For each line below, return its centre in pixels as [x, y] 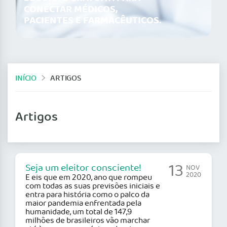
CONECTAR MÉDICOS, [71, 10]
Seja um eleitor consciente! [83, 168]
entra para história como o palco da [87, 195]
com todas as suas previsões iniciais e [93, 186]
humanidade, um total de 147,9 [79, 212]
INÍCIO [26, 78]
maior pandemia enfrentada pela [83, 204]
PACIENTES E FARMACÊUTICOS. [92, 21]
